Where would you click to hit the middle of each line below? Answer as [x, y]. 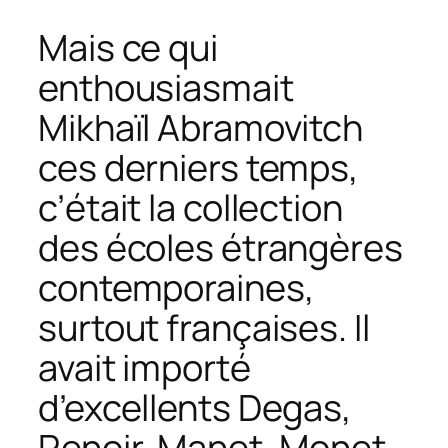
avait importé [144, 367]
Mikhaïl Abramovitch [201, 127]
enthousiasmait [166, 87]
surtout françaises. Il [204, 327]
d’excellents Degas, [195, 407]
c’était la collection [190, 207]
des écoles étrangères [220, 247]
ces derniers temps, [199, 167]
